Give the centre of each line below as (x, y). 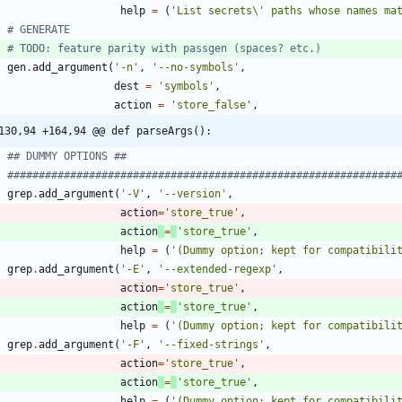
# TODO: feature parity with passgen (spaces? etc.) (164, 49)
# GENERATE (39, 30)
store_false (211, 105)
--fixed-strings (211, 345)
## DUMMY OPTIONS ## (67, 157)
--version (192, 194)
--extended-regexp (218, 270)
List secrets (214, 11)
